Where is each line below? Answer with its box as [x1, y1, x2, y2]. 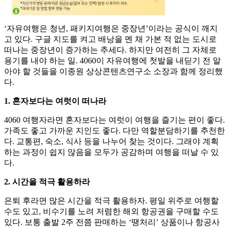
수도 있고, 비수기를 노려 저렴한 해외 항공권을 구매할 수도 [4, 207, 219, 216]
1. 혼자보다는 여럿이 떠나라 [4, 97, 106, 106]
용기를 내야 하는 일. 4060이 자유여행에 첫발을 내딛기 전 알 [4, 56, 221, 65]
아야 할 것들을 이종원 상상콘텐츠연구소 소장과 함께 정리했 [4, 67, 223, 76]
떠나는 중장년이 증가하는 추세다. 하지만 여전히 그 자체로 [4, 45, 217, 55]
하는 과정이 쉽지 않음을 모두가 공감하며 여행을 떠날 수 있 [4, 148, 219, 157]
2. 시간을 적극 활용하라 [4, 177, 90, 187]
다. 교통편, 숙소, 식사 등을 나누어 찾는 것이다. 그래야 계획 [4, 137, 219, 146]
